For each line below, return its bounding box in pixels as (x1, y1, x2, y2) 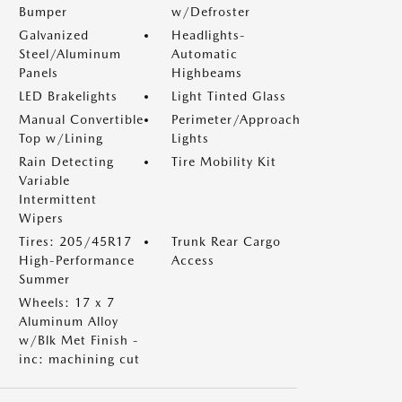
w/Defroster (171, 4, 250, 19)
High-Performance (19, 253, 135, 267)
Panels (19, 66, 58, 80)
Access (171, 253, 214, 267)
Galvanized (19, 28, 89, 42)
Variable (19, 173, 70, 188)
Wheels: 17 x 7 (19, 295, 115, 310)
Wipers (19, 211, 64, 225)
